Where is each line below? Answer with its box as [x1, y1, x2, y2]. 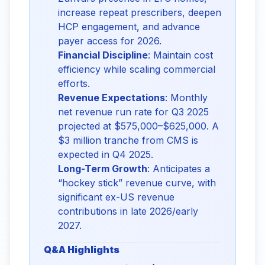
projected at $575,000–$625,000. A [58, 120, 219, 132]
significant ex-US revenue [58, 191, 174, 203]
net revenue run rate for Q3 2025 [58, 106, 209, 118]
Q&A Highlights [44, 244, 119, 256]
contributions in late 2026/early [58, 205, 198, 217]
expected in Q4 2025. [58, 148, 153, 160]
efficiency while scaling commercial [58, 63, 215, 75]
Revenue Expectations [58, 92, 165, 104]
